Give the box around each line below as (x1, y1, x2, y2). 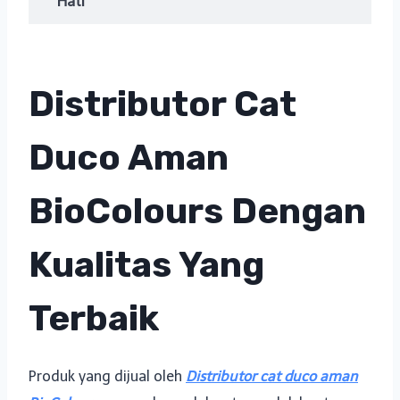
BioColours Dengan (29, 190, 366, 232)
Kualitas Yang (29, 244, 264, 286)
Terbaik (29, 297, 159, 339)
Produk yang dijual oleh (29, 368, 186, 385)
